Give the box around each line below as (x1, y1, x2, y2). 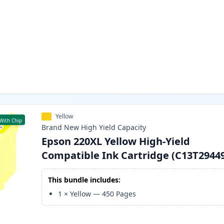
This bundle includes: (48, 175, 121, 185)
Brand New (41, 122, 79, 132)
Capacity (117, 122, 146, 132)
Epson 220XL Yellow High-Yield (41, 134, 190, 148)
